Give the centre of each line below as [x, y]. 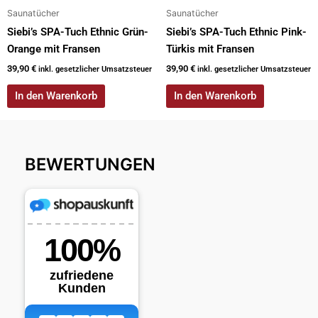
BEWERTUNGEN [90, 165]
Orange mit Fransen [54, 49]
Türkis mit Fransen [210, 49]
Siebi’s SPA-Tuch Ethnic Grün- [78, 32]
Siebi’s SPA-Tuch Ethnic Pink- [236, 32]
